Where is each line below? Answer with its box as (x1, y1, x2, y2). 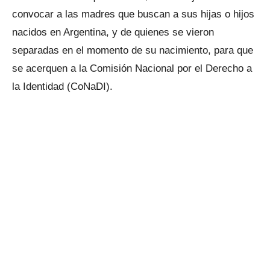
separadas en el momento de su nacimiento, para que (12, 45, 253, 56)
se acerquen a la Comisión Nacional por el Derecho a (12, 63, 252, 74)
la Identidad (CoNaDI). (12, 81, 113, 92)
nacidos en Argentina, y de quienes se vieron (12, 27, 214, 38)
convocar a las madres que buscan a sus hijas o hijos (12, 8, 254, 20)
